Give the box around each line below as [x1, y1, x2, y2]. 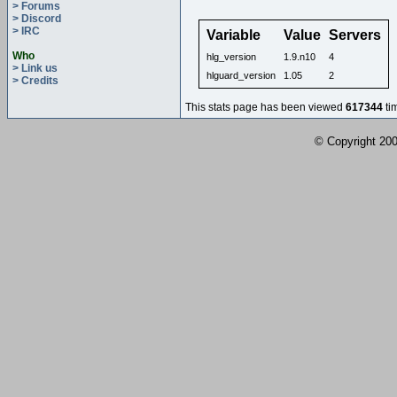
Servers [329, 27, 381, 43]
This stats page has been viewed [185, 101, 346, 113]
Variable [206, 27, 261, 43]
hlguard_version [206, 70, 276, 81]
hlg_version [206, 51, 256, 62]
